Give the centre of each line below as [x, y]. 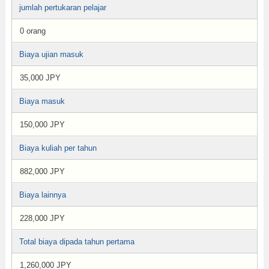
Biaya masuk [42, 101]
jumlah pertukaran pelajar [62, 8]
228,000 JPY [42, 218]
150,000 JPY [42, 125]
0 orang [32, 31]
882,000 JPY [42, 171]
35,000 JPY [40, 78]
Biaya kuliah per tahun [58, 148]
